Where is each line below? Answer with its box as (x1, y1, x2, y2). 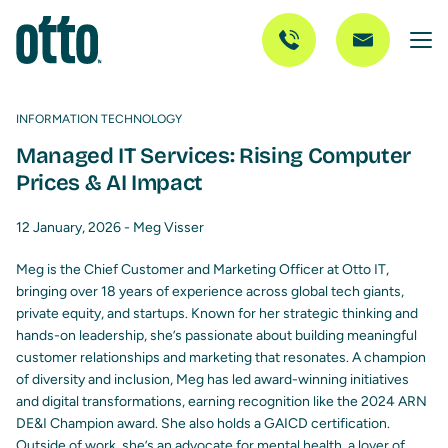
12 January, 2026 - (16, 219, 133, 236)
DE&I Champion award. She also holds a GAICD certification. (16, 415, 390, 432)
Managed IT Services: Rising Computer (16, 143, 412, 169)
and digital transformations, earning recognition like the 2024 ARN (16, 393, 427, 410)
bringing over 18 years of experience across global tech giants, (16, 283, 404, 300)
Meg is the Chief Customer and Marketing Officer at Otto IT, (16, 261, 389, 278)
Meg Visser (133, 219, 204, 236)
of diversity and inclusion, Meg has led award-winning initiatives (16, 371, 409, 388)
